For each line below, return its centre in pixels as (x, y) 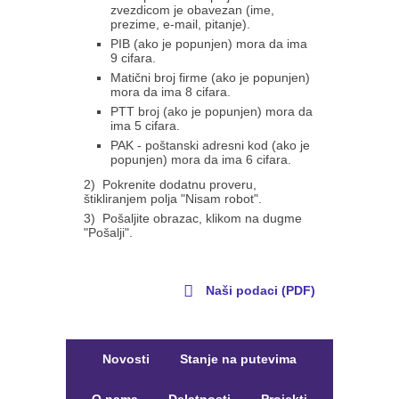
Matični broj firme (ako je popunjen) (210, 77)
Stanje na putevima (238, 359)
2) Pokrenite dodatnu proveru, (170, 184)
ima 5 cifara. (145, 126)
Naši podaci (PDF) (257, 290)
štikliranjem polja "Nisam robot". (173, 199)
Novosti (126, 359)
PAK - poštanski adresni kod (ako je (210, 145)
